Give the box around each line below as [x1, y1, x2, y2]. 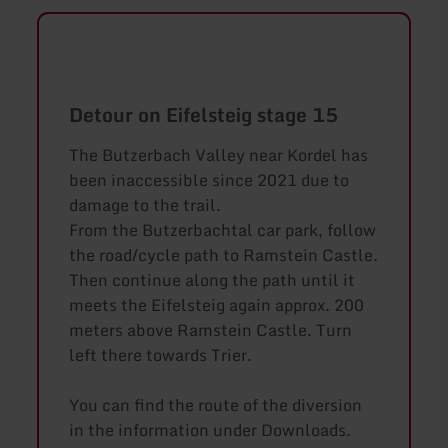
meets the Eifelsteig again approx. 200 [69, 291, 365, 318]
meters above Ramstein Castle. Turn [69, 316, 353, 343]
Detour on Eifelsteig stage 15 [69, 98, 339, 130]
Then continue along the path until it [69, 266, 356, 293]
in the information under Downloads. [69, 416, 352, 443]
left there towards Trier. [69, 341, 253, 368]
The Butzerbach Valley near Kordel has [69, 141, 369, 168]
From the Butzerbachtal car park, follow [69, 216, 377, 243]
